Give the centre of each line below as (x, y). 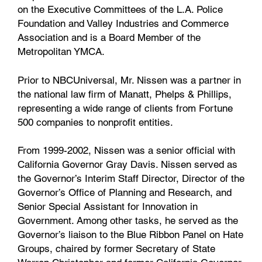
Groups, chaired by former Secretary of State (116, 249)
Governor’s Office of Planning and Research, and (125, 193)
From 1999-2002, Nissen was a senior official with (126, 151)
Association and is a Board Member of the (109, 37)
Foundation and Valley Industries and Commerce (123, 23)
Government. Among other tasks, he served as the (128, 221)
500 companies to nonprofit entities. (95, 122)
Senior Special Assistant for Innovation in (108, 207)
